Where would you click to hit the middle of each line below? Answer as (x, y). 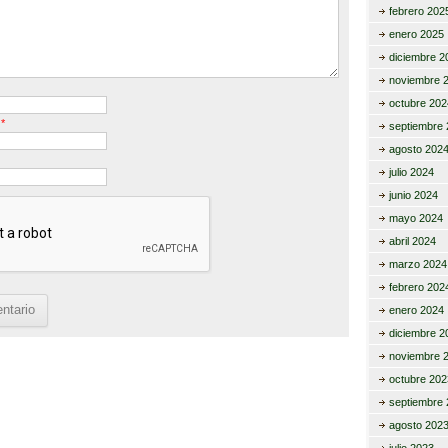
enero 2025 (416, 34)
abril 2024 (412, 241)
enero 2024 (416, 310)
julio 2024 (411, 172)
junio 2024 (413, 195)
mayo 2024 (415, 218)
